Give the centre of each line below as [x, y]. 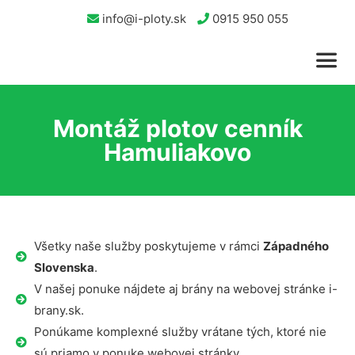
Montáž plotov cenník [177, 128]
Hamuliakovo [177, 152]
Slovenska [64, 267]
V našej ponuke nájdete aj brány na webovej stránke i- [185, 289]
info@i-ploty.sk [142, 19]
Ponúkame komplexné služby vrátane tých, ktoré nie [180, 332]
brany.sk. [59, 310]
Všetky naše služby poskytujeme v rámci [148, 246]
